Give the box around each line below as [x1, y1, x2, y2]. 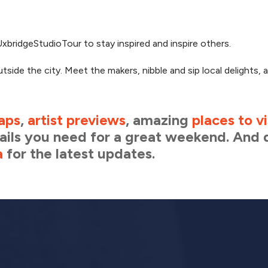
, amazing [126, 111, 192, 129]
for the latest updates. [3, 144, 155, 162]
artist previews [28, 111, 126, 129]
